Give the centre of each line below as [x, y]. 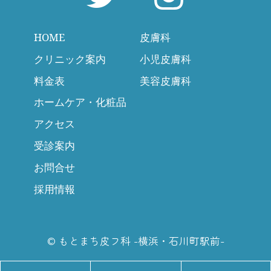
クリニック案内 [70, 59]
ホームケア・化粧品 [80, 102]
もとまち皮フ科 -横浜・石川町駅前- [141, 240]
